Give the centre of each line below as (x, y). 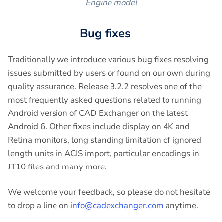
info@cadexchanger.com (117, 205)
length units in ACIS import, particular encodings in (104, 153)
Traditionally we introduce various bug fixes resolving (108, 59)
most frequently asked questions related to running (105, 100)
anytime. (181, 205)
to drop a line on (39, 205)
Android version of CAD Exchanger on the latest (98, 113)
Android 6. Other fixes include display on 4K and (99, 126)
